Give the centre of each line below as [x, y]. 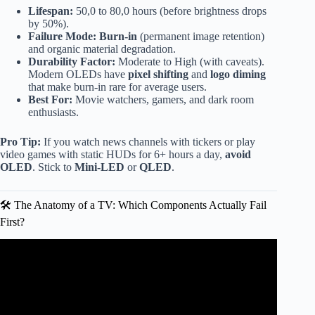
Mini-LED [99, 167]
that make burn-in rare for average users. [117, 87]
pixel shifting [158, 75]
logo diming [238, 75]
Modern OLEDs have [78, 75]
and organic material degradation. [102, 49]
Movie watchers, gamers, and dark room [163, 100]
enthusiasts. [53, 112]
